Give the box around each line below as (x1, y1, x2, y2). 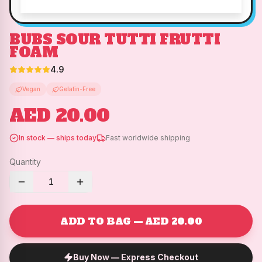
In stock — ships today (19, 133, 96, 142)
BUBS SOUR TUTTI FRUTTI (9, 30, 220, 49)
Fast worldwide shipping (106, 133, 190, 142)
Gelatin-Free (59, 85, 95, 92)
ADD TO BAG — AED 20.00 (60, 215, 202, 227)
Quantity (9, 157, 41, 167)
